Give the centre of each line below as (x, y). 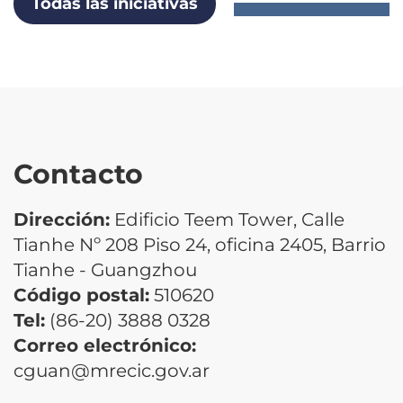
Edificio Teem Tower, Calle (227, 219)
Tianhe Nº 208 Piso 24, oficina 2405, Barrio (200, 244)
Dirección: (62, 219)
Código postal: (81, 295)
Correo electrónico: (105, 345)
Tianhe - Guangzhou (105, 269)
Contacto (78, 174)
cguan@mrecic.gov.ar (112, 370)
